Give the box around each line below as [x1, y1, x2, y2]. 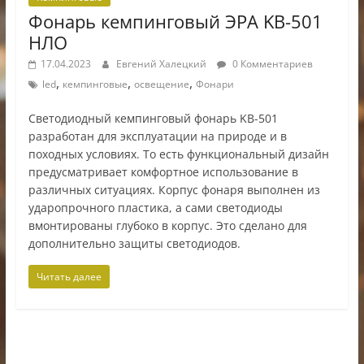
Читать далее [36, 269, 102, 284]
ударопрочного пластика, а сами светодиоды [28, 199, 283, 215]
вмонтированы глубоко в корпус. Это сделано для [28, 217, 307, 233]
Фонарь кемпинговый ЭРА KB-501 [28, 8, 323, 33]
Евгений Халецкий [115, 56, 209, 71]
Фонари [195, 76, 234, 91]
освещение [133, 76, 189, 91]
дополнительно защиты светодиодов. [28, 235, 240, 251]
